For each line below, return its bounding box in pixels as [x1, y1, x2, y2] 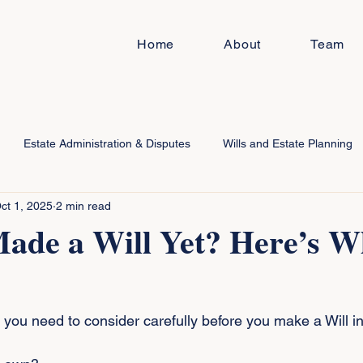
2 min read [56, 199, 111, 212]
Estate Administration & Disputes [23, 136, 190, 150]
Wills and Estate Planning [223, 136, 352, 150]
